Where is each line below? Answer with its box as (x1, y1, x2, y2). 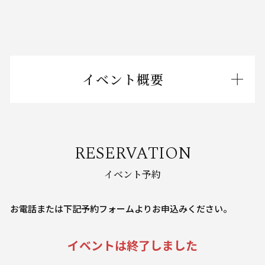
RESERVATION (74, 140, 191, 166)
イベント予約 (104, 167, 161, 181)
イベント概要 (82, 70, 164, 89)
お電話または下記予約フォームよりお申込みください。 (10, 202, 232, 215)
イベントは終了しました (67, 236, 198, 254)
